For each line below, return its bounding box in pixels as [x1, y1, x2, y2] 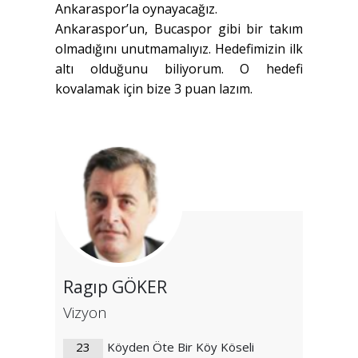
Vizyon [63, 302, 107, 324]
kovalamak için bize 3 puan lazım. [55, 80, 253, 98]
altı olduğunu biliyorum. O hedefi [55, 60, 303, 78]
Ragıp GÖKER [63, 276, 167, 299]
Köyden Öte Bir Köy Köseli [107, 339, 254, 356]
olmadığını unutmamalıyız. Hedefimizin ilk [55, 40, 303, 58]
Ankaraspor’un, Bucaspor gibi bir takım [55, 20, 303, 38]
